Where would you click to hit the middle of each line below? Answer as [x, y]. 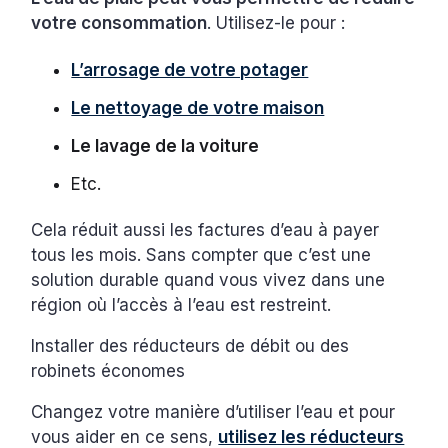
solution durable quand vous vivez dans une [208, 279]
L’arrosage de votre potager [190, 69]
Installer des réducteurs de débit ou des [190, 345]
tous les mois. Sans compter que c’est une [201, 254]
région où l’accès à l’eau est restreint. [184, 304]
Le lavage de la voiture [165, 145]
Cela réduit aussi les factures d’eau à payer [205, 229]
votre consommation [119, 22]
